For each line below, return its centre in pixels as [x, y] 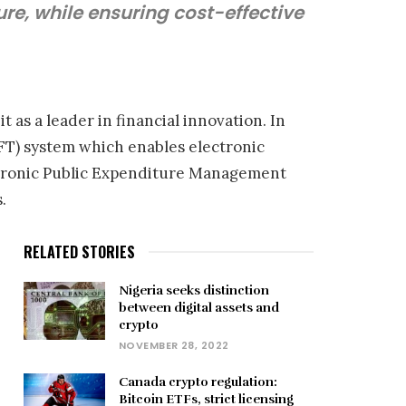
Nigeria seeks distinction [194, 290]
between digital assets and [199, 308]
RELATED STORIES [79, 252]
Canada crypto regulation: [198, 382]
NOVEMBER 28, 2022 [174, 345]
